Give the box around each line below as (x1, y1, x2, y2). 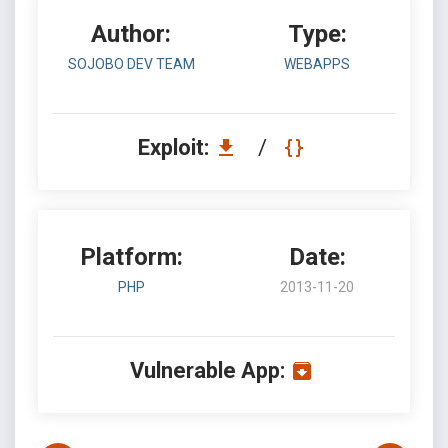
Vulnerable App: (129, 358, 285, 383)
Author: (91, 20, 171, 48)
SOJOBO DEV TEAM (67, 56, 195, 72)
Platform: (79, 243, 183, 271)
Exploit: (137, 135, 214, 160)
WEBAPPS (284, 56, 350, 72)
